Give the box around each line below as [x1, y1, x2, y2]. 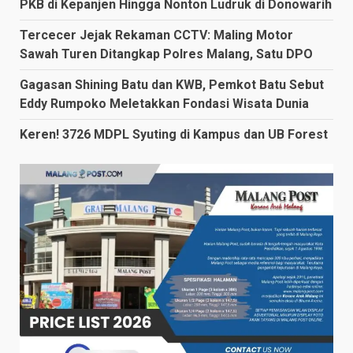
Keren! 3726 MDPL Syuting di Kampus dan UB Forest [20, 126, 328, 142]
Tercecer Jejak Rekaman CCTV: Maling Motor [20, 27, 293, 43]
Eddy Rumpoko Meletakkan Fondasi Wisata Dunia [20, 95, 309, 111]
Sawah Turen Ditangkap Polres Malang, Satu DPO [20, 46, 313, 61]
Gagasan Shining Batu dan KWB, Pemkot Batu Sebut [20, 76, 324, 92]
